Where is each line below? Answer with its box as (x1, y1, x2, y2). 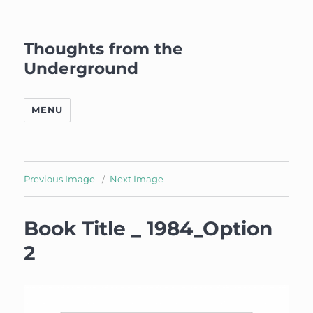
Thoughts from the (24, 39, 184, 59)
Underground (24, 59, 139, 78)
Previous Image (24, 173, 96, 184)
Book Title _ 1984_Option (24, 217, 273, 240)
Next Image (110, 173, 164, 184)
